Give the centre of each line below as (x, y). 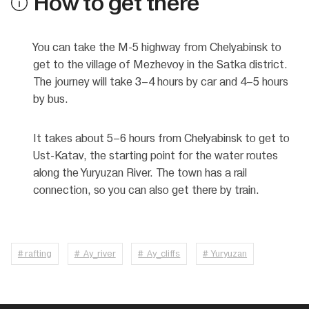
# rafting (34, 253)
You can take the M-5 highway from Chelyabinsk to (157, 47)
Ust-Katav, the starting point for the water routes (156, 155)
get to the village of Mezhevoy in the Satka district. (160, 64)
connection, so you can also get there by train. (146, 190)
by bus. (51, 99)
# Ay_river (95, 253)
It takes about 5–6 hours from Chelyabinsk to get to (161, 138)
